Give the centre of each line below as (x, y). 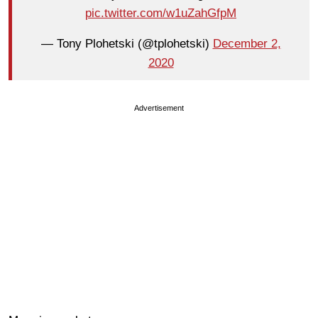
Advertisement (159, 108)
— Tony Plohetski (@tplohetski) (127, 44)
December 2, (247, 44)
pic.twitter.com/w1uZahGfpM (161, 13)
